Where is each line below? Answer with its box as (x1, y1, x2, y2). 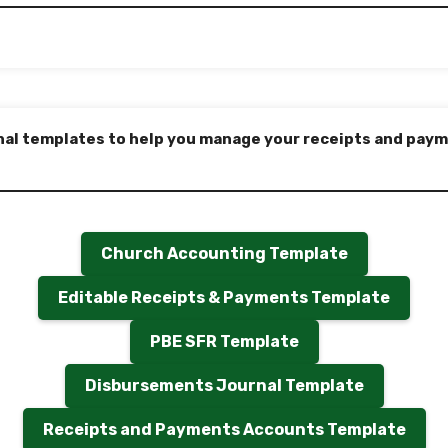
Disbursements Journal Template (84, 376, 364, 395)
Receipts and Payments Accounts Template (42, 420, 406, 439)
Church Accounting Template (100, 244, 348, 263)
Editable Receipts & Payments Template (58, 288, 390, 307)
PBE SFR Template (149, 332, 299, 351)
